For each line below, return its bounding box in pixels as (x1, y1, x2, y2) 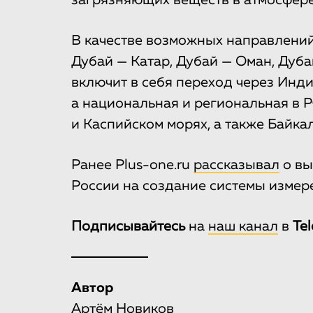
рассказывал (194, 158, 279, 173)
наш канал (208, 219, 278, 234)
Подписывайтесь (71, 219, 185, 234)
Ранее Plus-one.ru (71, 158, 194, 173)
